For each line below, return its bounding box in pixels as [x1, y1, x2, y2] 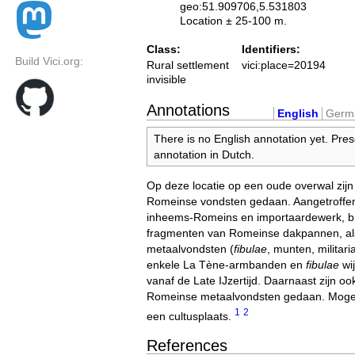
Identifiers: [242, 43, 300, 56]
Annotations [147, 101, 230, 119]
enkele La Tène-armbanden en [147, 258, 306, 272]
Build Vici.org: [15, 55, 83, 68]
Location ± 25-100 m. [180, 14, 287, 27]
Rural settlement [147, 59, 229, 72]
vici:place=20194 [242, 59, 326, 72]
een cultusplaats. [147, 309, 235, 323]
